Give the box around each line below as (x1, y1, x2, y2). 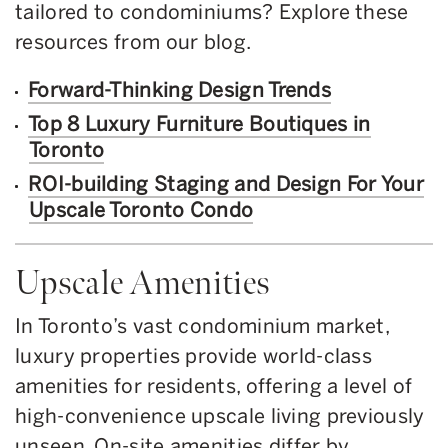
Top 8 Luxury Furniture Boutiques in (28, 111, 371, 136)
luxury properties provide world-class (15, 343, 373, 368)
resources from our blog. (15, 29, 256, 54)
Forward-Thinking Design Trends (28, 77, 331, 102)
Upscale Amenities (15, 260, 279, 305)
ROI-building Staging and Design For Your (28, 171, 424, 196)
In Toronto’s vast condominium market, (15, 313, 390, 338)
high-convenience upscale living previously (15, 403, 425, 428)
